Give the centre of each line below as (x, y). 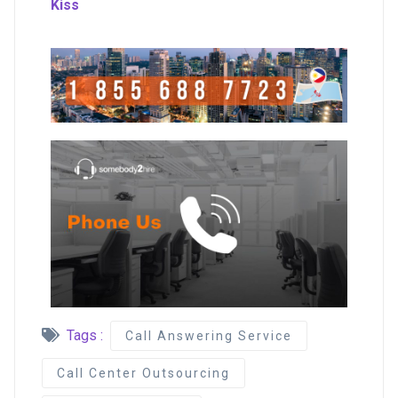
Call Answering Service (209, 335)
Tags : (85, 335)
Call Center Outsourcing (143, 373)
